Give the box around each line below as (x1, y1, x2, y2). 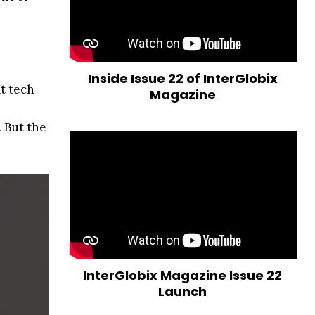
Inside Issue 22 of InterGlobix (87, 70, 278, 88)
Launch (158, 283, 207, 301)
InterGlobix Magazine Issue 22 (83, 266, 283, 285)
